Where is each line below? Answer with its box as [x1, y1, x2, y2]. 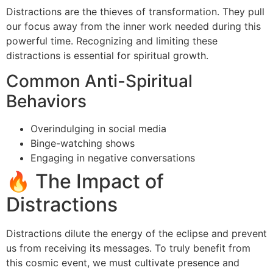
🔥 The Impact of [6, 169, 164, 194]
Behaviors [6, 91, 87, 112]
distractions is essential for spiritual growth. [6, 49, 208, 62]
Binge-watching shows [30, 137, 135, 150]
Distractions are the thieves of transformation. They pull [6, 5, 264, 18]
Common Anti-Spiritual [6, 71, 193, 92]
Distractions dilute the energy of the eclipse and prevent [6, 227, 267, 240]
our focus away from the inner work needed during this [6, 20, 261, 33]
